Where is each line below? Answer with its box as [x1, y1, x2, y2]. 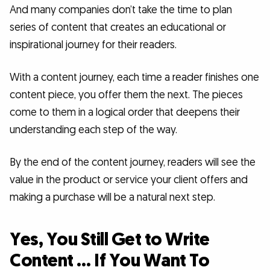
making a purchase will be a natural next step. [10, 190, 215, 204]
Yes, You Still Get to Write [10, 227, 210, 252]
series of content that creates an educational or [10, 20, 226, 35]
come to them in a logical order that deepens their [10, 105, 240, 120]
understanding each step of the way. [10, 123, 177, 137]
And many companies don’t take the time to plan [10, 3, 232, 17]
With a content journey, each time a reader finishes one [10, 71, 259, 85]
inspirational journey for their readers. [10, 38, 177, 52]
